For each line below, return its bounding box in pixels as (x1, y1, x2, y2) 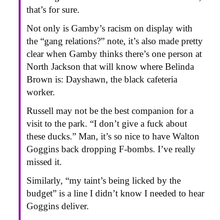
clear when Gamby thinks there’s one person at (27, 48, 202, 59)
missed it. (27, 156, 62, 167)
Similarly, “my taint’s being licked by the (27, 175, 181, 186)
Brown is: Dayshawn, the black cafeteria (27, 74, 177, 84)
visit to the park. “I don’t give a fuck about (27, 118, 187, 129)
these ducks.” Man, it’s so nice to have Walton (27, 131, 199, 141)
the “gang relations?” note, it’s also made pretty (27, 35, 203, 46)
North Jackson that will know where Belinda (27, 61, 194, 72)
